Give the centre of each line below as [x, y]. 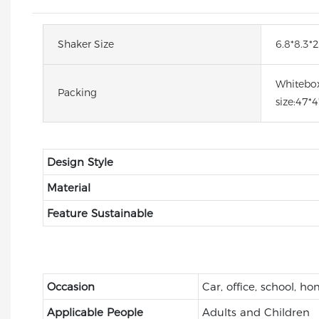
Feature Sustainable [100, 213]
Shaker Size [86, 44]
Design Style [80, 162]
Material [68, 187]
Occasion [70, 286]
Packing [77, 93]
